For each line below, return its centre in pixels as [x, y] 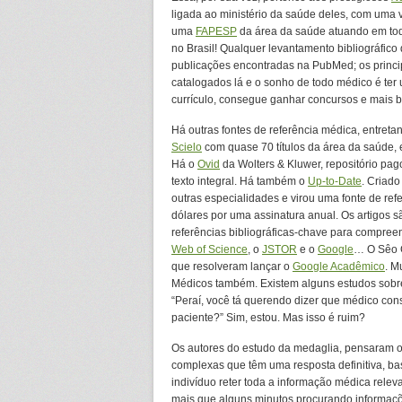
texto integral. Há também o [240, 181]
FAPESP [216, 31]
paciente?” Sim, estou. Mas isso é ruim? [268, 318]
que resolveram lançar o [232, 267]
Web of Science [210, 249]
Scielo [187, 147]
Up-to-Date [335, 181]
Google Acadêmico [339, 267]
